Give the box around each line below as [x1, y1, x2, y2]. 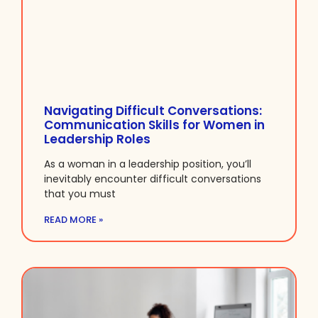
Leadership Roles [44, 131, 150, 148]
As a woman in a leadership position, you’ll [44, 157, 251, 172]
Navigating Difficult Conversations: [44, 102, 262, 120]
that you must [44, 187, 116, 202]
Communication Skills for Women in [44, 116, 265, 134]
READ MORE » [44, 213, 103, 227]
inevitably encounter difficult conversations [44, 172, 261, 187]
